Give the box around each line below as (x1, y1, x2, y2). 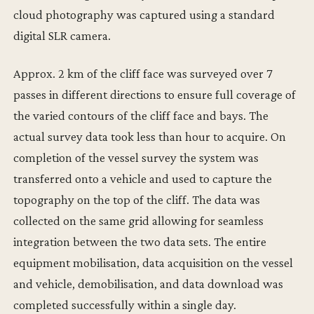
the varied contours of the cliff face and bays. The (13, 107, 269, 123)
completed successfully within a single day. (13, 296, 237, 312)
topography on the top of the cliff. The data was (13, 191, 261, 207)
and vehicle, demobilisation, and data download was (13, 275, 284, 291)
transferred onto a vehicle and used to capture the (13, 170, 273, 186)
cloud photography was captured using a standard (13, 6, 275, 22)
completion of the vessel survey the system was (13, 149, 259, 165)
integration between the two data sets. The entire (13, 233, 267, 249)
